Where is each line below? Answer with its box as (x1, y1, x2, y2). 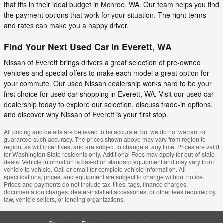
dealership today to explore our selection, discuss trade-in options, (4, 99, 213, 109)
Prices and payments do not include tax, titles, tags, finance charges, (4, 179, 188, 188)
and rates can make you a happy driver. (4, 20, 129, 31)
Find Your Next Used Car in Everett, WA (4, 40, 172, 53)
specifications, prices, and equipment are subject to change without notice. (4, 172, 204, 181)
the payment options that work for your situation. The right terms (4, 10, 206, 20)
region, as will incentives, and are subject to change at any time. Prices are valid (4, 142, 219, 151)
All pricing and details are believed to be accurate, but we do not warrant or (4, 127, 206, 136)
